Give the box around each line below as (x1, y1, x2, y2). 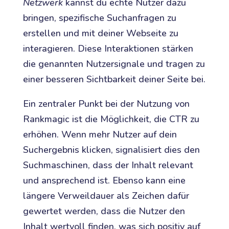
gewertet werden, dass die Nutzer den (22, 205, 185, 218)
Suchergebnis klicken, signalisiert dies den (22, 144, 200, 156)
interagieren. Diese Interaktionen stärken (22, 42, 193, 55)
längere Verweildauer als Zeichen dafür (22, 190, 189, 202)
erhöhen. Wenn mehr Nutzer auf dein (22, 128, 177, 141)
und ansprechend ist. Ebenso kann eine (22, 174, 186, 187)
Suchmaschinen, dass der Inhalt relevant (22, 159, 193, 172)
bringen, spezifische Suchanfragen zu (22, 12, 176, 25)
